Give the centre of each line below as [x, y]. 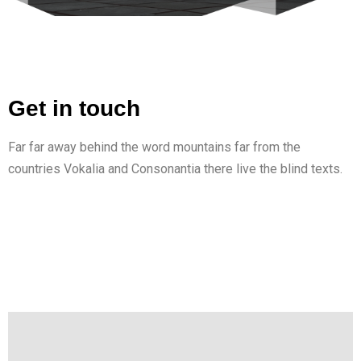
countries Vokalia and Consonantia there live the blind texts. [175, 169]
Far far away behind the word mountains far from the [154, 147]
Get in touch [74, 109]
